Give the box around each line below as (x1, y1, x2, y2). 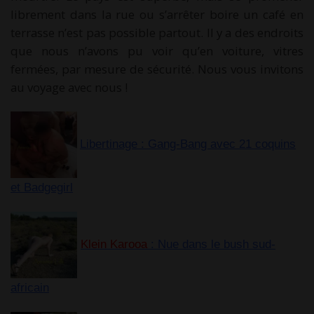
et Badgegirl (11, 181, 73, 195)
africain (11, 281, 49, 295)
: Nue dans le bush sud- (147, 238, 275, 252)
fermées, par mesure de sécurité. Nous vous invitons (11, 61, 303, 78)
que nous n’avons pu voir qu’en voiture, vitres (11, 43, 303, 60)
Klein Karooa (81, 238, 147, 252)
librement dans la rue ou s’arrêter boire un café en (11, 6, 303, 23)
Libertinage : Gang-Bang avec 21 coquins (80, 137, 296, 151)
